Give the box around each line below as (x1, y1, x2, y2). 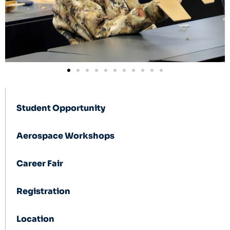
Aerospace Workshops (16, 130, 115, 142)
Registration (16, 186, 71, 197)
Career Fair (16, 158, 64, 169)
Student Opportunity (16, 103, 106, 114)
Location (16, 214, 55, 225)
